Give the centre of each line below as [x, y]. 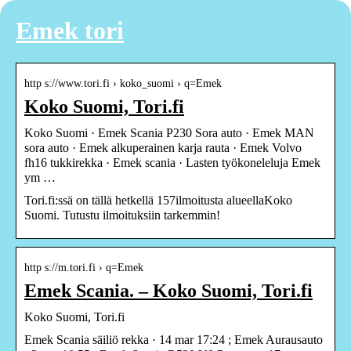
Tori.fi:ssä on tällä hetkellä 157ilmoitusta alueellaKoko [158, 200]
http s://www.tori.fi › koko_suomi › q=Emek [123, 83]
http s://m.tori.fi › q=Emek [84, 267]
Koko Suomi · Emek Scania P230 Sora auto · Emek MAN [169, 132]
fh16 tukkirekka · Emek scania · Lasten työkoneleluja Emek [172, 162]
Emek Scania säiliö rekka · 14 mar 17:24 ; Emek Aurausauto [174, 339]
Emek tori [70, 31]
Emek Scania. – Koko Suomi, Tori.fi [168, 290]
